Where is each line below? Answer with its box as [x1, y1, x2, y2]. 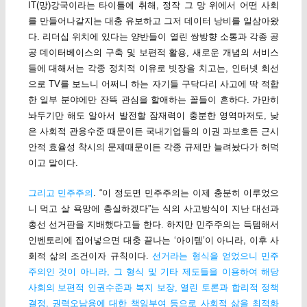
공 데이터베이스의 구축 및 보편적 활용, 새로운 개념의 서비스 [27, 47, 280, 58]
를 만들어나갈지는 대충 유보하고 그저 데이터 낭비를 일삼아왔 [27, 16, 280, 27]
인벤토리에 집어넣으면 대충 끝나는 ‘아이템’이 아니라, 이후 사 [27, 235, 280, 246]
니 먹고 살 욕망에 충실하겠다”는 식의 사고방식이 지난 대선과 [27, 204, 280, 214]
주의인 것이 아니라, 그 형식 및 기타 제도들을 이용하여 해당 [27, 267, 280, 278]
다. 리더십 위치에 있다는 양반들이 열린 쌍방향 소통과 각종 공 [27, 32, 280, 42]
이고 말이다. [27, 158, 78, 169]
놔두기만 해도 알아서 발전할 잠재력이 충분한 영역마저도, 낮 [27, 110, 280, 121]
